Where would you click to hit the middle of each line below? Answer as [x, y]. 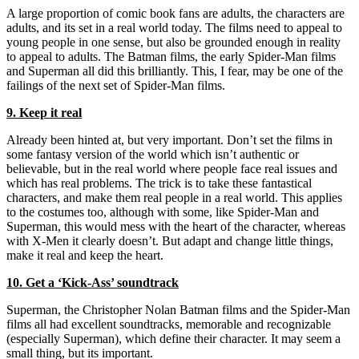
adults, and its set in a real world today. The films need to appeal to [174, 27]
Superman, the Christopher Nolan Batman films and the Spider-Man [178, 309]
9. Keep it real [44, 112]
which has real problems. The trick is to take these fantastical [159, 183]
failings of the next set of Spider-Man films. [116, 85]
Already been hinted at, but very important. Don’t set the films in [169, 139]
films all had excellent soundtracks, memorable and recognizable [169, 324]
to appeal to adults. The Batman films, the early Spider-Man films [171, 56]
